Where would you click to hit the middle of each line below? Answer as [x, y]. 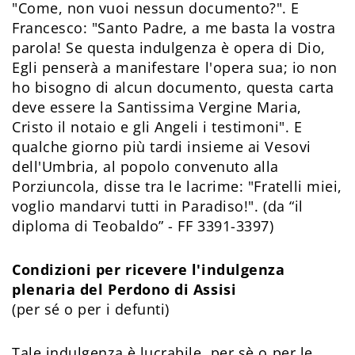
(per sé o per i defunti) [91, 309]
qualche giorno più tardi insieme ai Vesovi [162, 146]
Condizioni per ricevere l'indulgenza [149, 269]
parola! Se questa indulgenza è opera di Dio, [169, 47]
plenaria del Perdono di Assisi [124, 289]
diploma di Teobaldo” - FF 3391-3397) [143, 225]
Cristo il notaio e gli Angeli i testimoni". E [157, 126]
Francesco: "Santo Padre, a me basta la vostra [174, 27]
